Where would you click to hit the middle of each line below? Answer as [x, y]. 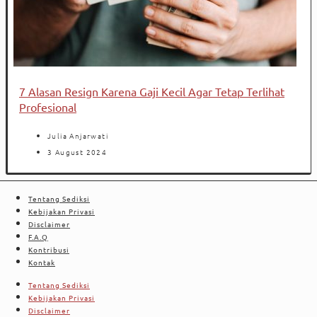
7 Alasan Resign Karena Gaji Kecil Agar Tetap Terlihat [152, 92]
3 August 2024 [77, 151]
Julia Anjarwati [78, 135]
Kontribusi [49, 249]
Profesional [48, 107]
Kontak [42, 262]
